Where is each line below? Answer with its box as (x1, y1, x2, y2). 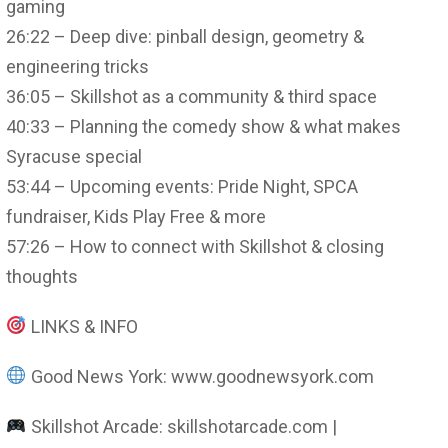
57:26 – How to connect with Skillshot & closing (6, 235, 384, 257)
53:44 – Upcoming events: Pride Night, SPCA (6, 175, 358, 197)
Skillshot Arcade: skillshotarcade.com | (26, 415, 337, 437)
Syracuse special (6, 145, 142, 167)
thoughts (6, 265, 78, 287)
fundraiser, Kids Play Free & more (6, 205, 266, 227)
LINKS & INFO (26, 315, 138, 337)
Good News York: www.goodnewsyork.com (26, 365, 374, 387)
